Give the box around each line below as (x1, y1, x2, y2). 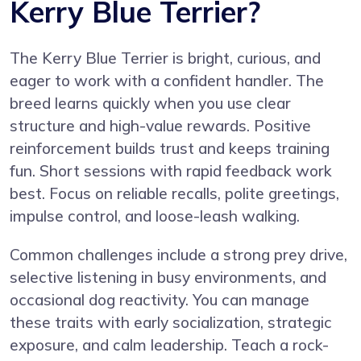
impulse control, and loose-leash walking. (10, 205, 300, 226)
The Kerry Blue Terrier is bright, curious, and (10, 48, 321, 68)
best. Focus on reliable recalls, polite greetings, (10, 183, 339, 203)
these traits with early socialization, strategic (10, 312, 332, 332)
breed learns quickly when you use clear (10, 93, 291, 113)
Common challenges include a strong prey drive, (10, 244, 347, 264)
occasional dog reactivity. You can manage (10, 289, 309, 309)
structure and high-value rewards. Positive (10, 115, 311, 135)
